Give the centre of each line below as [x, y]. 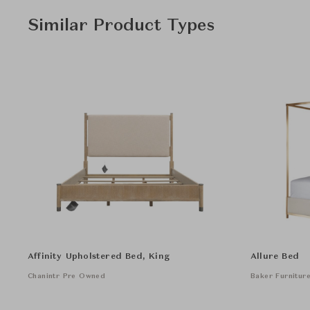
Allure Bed [275, 256]
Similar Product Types [121, 26]
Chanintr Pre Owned [67, 276]
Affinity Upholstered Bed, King [99, 256]
